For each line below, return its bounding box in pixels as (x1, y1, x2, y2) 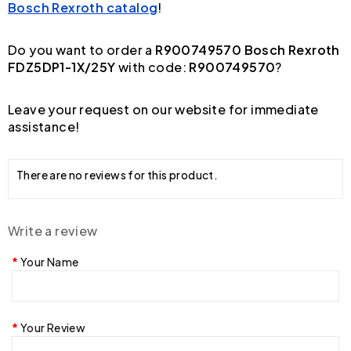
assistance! (8, 118, 80, 135)
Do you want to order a (8, 41, 156, 58)
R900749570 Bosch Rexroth (155, 41, 340, 58)
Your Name (20, 254, 79, 269)
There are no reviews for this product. (16, 167, 219, 182)
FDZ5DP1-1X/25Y (8, 58, 116, 75)
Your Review (20, 320, 86, 335)
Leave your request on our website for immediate (8, 100, 319, 118)
